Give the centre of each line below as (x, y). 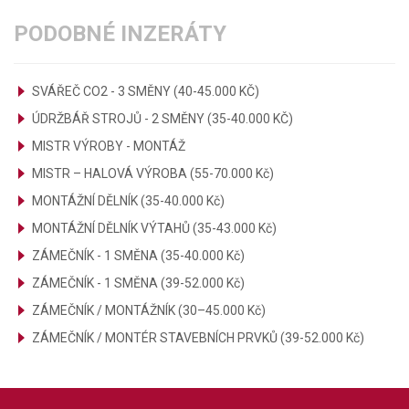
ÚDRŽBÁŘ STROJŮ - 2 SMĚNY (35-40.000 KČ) (163, 119)
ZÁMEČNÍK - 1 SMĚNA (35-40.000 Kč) (138, 256)
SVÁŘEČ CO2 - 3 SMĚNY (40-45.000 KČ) (146, 91)
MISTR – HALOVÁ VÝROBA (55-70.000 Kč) (153, 173)
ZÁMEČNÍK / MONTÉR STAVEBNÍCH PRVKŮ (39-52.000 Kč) (198, 338)
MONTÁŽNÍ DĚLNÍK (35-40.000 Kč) (128, 201)
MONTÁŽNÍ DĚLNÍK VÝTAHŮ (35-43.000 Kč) (154, 228)
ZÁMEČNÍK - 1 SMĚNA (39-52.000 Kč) (138, 283)
